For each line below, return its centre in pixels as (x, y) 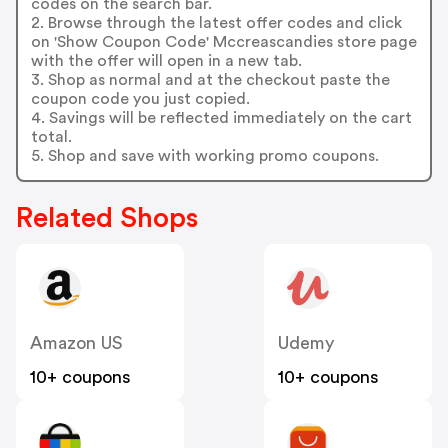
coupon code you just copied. (140, 98)
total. (51, 136)
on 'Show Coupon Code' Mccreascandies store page (223, 41)
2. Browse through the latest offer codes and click (216, 22)
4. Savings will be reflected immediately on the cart (221, 117)
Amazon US (76, 343)
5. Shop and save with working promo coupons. (204, 155)
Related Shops (107, 218)
